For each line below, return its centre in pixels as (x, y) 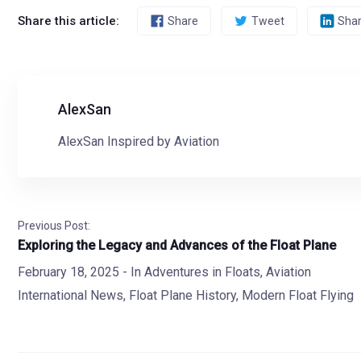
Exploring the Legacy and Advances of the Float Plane (177, 245)
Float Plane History (183, 295)
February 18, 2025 (68, 272)
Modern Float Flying (298, 295)
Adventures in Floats (202, 272)
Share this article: (68, 21)
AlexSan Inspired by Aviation (139, 141)
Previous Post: (54, 226)
